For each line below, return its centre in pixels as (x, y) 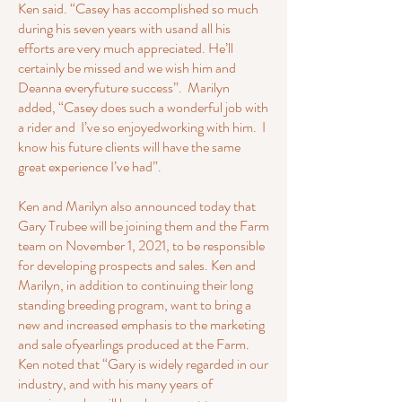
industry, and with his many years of (115, 384)
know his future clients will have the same (129, 147)
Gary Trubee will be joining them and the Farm (144, 226)
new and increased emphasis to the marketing (141, 324)
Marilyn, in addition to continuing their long (135, 285)
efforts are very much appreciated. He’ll (126, 48)
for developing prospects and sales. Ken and (137, 265)
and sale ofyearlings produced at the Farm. (134, 344)
